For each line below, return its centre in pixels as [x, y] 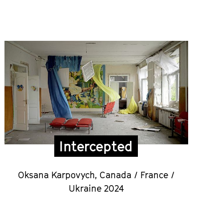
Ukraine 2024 [96, 188]
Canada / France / [137, 175]
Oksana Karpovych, [58, 175]
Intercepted [96, 146]
